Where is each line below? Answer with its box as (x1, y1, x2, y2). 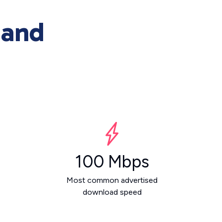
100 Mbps (75, 152, 149, 172)
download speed (82, 187, 142, 197)
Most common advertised (66, 175, 158, 185)
